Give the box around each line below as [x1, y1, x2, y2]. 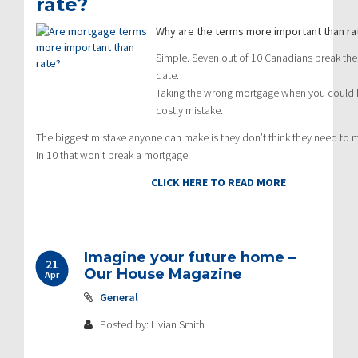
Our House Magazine [84, 265, 242, 283]
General [100, 289, 138, 304]
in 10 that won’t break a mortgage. [36, 147, 190, 162]
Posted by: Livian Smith [97, 316, 205, 332]
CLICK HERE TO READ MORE [151, 174, 288, 189]
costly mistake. [156, 102, 223, 117]
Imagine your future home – [84, 248, 296, 266]
